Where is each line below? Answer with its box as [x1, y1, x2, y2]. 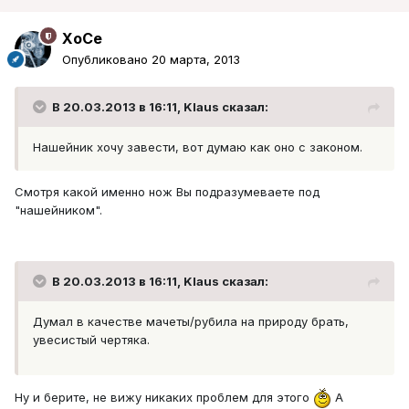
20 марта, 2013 [152, 52, 240, 68]
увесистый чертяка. [33, 332, 150, 348]
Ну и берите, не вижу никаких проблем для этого [15, 389, 313, 404]
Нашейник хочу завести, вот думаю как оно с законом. [33, 140, 362, 155]
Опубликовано [62, 52, 152, 68]
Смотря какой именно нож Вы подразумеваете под [15, 184, 320, 200]
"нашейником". [15, 203, 102, 218]
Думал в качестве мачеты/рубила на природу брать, [33, 314, 349, 330]
